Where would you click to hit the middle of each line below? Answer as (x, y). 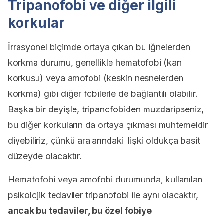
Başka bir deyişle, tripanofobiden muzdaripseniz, (106, 109)
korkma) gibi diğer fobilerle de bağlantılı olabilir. (103, 94)
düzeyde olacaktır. (45, 156)
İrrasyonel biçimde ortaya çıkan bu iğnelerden (99, 47)
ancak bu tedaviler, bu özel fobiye (80, 210)
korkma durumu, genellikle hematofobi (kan (95, 63)
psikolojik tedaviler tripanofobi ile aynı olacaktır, (103, 195)
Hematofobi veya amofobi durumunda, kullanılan (105, 179)
